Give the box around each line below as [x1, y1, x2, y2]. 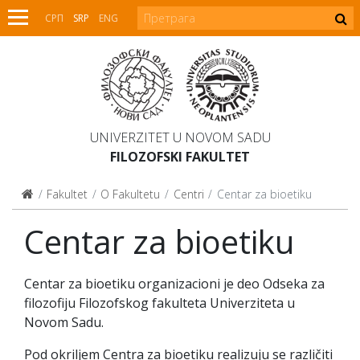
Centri [173, 186, 204, 202]
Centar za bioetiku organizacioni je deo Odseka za [24, 275, 325, 292]
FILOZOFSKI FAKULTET [110, 148, 250, 166]
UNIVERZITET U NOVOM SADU [89, 129, 271, 146]
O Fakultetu [100, 186, 161, 202]
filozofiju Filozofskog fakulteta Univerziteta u [24, 294, 295, 312]
